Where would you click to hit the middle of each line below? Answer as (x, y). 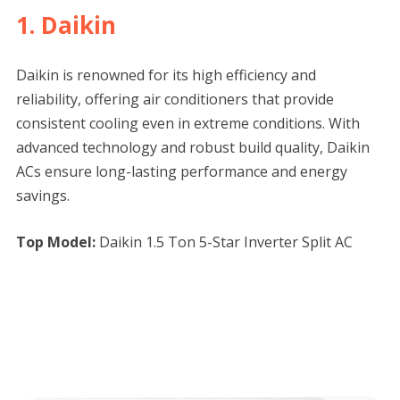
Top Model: (55, 242)
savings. (42, 196)
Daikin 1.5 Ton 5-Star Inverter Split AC (224, 242)
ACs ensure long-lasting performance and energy (181, 172)
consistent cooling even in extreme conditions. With (187, 124)
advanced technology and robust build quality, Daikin (192, 148)
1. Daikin (66, 25)
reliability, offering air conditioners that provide (175, 100)
